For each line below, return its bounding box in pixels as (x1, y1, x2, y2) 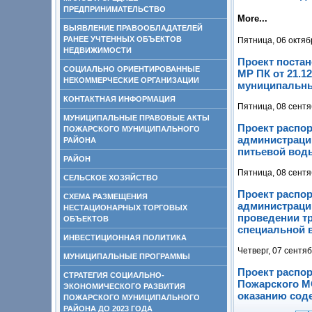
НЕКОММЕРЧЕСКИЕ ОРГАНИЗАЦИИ (63, 76, 199, 84)
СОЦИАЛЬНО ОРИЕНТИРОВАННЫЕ (63, 65, 200, 73)
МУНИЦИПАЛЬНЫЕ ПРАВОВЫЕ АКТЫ (63, 114, 210, 122)
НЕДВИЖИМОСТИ (63, 46, 132, 54)
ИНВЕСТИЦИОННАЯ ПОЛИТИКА (63, 233, 187, 242)
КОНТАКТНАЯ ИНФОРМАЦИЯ (63, 95, 175, 103)
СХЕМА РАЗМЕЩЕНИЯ (63, 192, 148, 201)
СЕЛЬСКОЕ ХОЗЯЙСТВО (63, 173, 158, 182)
